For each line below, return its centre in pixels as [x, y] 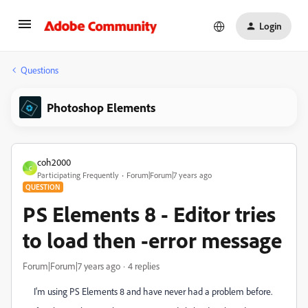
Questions [40, 70]
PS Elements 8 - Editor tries [149, 214]
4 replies [144, 266]
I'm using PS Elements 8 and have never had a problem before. [153, 291]
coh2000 [54, 162]
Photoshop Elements [101, 107]
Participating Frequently [78, 175]
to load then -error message [152, 240]
